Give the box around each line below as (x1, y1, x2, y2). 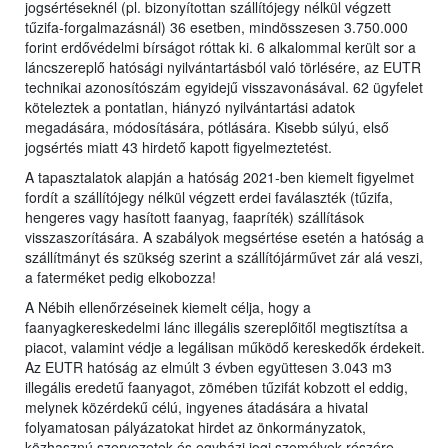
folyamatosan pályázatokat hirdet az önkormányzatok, (25, 417, 366, 438)
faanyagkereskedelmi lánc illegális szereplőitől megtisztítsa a (25, 317, 408, 338)
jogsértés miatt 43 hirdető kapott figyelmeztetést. (25, 137, 332, 158)
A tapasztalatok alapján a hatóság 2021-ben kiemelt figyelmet (25, 167, 414, 188)
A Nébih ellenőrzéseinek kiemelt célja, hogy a (25, 297, 311, 318)
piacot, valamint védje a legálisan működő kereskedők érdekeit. (25, 337, 425, 358)
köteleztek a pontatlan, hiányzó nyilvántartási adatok (25, 97, 355, 118)
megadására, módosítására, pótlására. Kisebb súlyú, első (25, 117, 389, 138)
